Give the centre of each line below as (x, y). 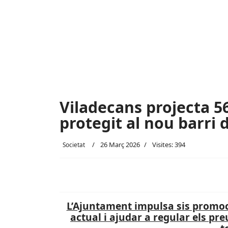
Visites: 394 (169, 145)
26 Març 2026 (120, 145)
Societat (74, 145)
